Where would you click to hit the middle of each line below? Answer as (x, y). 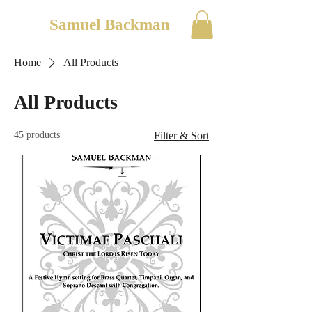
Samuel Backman (110, 25)
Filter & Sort (181, 135)
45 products (37, 134)
